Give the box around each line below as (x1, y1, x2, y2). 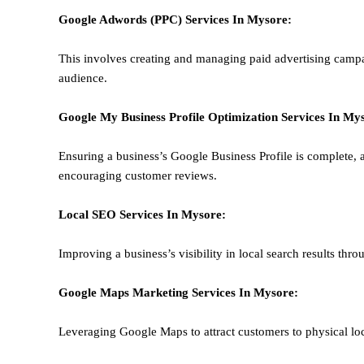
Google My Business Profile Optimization (58, 110, 281, 124)
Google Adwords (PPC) (58, 13, 185, 27)
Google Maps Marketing (58, 286, 192, 300)
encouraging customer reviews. (58, 169, 217, 183)
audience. (58, 71, 107, 85)
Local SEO (58, 208, 119, 222)
